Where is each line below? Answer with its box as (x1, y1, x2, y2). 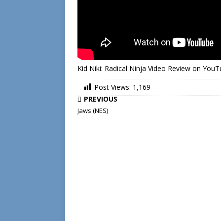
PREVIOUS (84, 94, 117, 104)
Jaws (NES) (77, 106, 108, 115)
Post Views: (94, 82, 131, 92)
